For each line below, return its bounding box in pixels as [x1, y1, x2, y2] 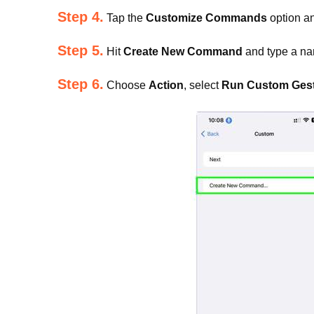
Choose [104, 79, 149, 91]
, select [184, 79, 221, 91]
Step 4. [57, 9, 104, 25]
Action [149, 79, 184, 91]
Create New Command [123, 46, 243, 57]
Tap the [104, 12, 146, 24]
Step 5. [57, 43, 104, 58]
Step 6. [57, 76, 104, 92]
